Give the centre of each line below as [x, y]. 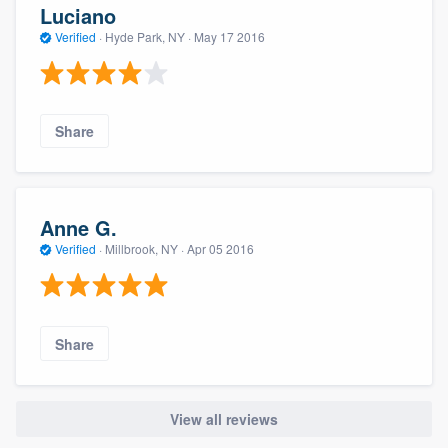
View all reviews [224, 418]
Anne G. [78, 227]
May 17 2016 [229, 36]
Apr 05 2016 [220, 248]
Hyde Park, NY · [148, 36]
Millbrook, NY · [144, 248]
